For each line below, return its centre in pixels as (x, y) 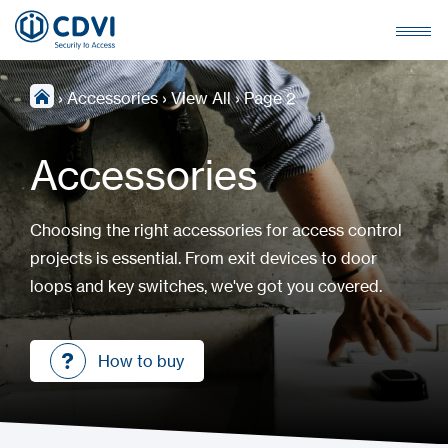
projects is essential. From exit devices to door (203, 258)
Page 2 (270, 98)
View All (201, 98)
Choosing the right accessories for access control (216, 230)
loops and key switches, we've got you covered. (206, 286)
